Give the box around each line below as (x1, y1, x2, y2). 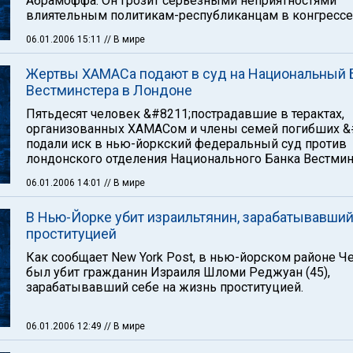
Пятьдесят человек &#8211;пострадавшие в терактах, (26, 106, 344, 121)
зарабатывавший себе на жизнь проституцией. (26, 280, 303, 295)
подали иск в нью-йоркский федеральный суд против (26, 136, 347, 151)
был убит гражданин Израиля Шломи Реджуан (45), (26, 265, 330, 280)
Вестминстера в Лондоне (26, 82, 192, 98)
